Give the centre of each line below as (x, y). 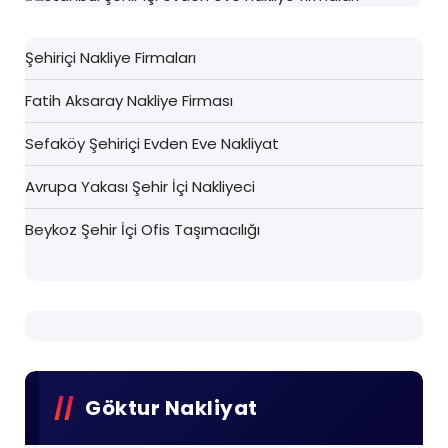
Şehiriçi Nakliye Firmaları (110, 57)
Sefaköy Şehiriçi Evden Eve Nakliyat (152, 143)
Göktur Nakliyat (171, 407)
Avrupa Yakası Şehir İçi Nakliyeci (140, 186)
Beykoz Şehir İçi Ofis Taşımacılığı (142, 229)
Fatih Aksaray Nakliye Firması (129, 100)
